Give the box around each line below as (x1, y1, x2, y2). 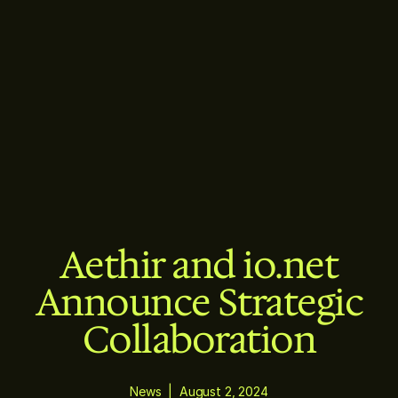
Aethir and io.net (60, 239, 338, 290)
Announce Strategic (35, 276, 363, 327)
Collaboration (82, 314, 316, 364)
